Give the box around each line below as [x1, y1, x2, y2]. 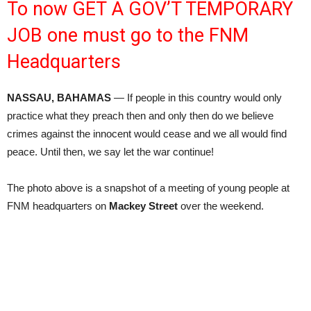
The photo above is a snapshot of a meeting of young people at [7, 182, 292, 194]
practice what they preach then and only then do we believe [7, 110, 274, 121]
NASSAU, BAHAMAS [7, 92, 111, 103]
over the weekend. [178, 200, 264, 212]
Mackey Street [109, 200, 178, 212]
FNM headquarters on [7, 200, 109, 212]
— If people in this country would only [111, 92, 282, 103]
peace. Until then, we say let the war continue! [7, 146, 214, 158]
